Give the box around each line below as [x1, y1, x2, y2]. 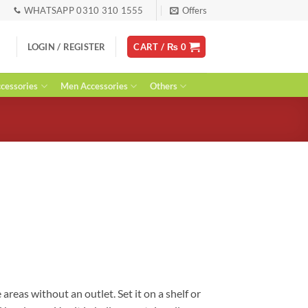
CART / [133, 41, 167, 52]
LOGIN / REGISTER [27, 41, 106, 52]
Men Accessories [60, 80, 128, 91]
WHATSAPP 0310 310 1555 [23, 5, 144, 16]
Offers [181, 5, 207, 16]
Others [150, 80, 178, 91]
